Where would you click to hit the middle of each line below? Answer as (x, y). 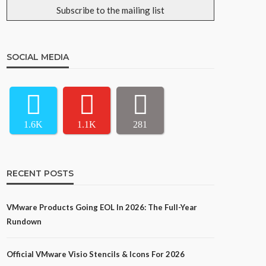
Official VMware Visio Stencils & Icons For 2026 (96, 254)
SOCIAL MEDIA (38, 57)
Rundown (24, 222)
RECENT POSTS (40, 174)
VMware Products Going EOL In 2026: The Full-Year (102, 208)
